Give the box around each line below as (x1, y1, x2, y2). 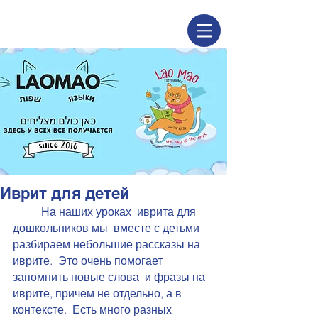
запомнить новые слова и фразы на (13, 270, 208, 284)
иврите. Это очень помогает (13, 253, 165, 268)
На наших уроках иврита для (41, 204, 199, 219)
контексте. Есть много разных (13, 302, 175, 317)
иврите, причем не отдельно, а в (13, 286, 185, 300)
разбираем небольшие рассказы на (13, 237, 203, 251)
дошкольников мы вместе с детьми (13, 221, 202, 235)
